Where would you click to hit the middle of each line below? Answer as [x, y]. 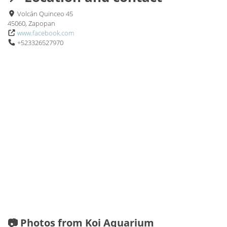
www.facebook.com [46, 33]
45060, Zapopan [31, 23]
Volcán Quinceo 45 [45, 13]
